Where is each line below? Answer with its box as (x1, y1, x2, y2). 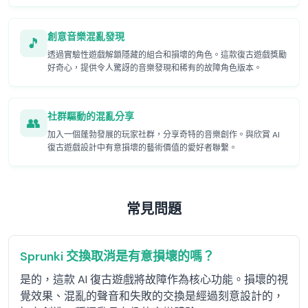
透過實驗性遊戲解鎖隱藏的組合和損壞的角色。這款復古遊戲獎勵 (47, 49, 287, 60)
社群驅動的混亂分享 (47, 110, 134, 122)
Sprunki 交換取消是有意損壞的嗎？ (20, 248, 214, 265)
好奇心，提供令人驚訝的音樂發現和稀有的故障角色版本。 (47, 63, 262, 74)
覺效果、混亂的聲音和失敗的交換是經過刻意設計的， (20, 289, 284, 303)
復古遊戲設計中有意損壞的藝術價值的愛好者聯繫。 (47, 142, 237, 153)
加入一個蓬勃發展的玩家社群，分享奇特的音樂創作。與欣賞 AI (47, 129, 280, 140)
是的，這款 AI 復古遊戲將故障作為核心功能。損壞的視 (20, 272, 288, 287)
